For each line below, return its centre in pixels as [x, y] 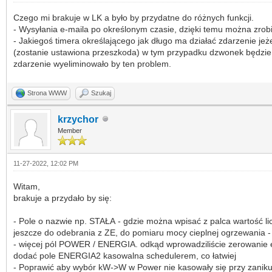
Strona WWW [47, 93]
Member [70, 130]
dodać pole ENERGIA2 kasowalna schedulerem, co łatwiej [125, 255]
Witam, [27, 186]
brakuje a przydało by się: [63, 198]
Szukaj [101, 93]
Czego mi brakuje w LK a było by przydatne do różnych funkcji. [134, 17]
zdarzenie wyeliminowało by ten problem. [92, 63]
